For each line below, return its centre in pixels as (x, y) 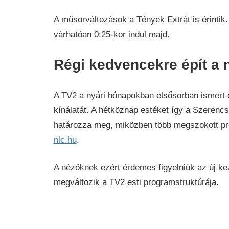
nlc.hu (65, 140)
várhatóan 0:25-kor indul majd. (111, 34)
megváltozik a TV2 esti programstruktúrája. (136, 182)
